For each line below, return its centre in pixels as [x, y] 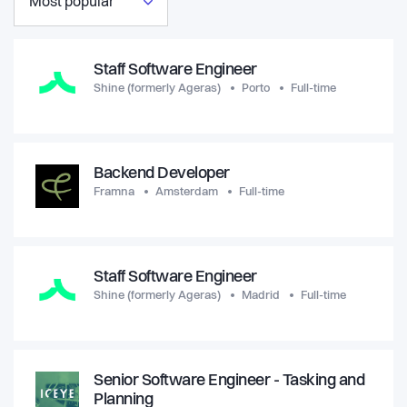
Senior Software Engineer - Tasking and [229, 381]
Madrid [261, 296]
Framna [114, 192]
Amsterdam [187, 192]
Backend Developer [162, 174]
